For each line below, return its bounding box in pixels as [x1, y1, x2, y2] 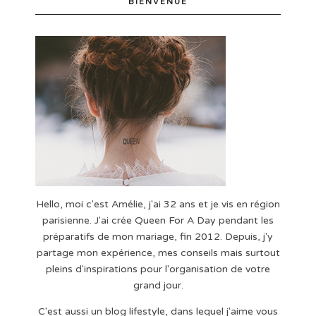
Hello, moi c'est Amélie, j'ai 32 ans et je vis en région [36, 198, 280, 211]
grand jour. [133, 279, 183, 292]
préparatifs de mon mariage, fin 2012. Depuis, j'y [43, 231, 273, 243]
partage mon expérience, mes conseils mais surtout [36, 247, 280, 260]
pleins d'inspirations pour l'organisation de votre [46, 263, 270, 276]
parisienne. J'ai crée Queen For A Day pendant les [42, 214, 274, 227]
